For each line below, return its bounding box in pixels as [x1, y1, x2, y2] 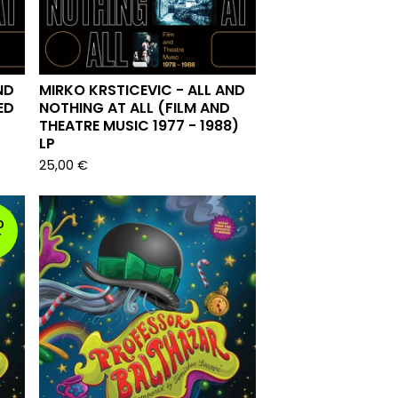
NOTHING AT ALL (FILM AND [39, 98, 230, 118]
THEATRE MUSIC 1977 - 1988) [39, 115, 239, 136]
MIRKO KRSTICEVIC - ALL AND [39, 80, 245, 100]
